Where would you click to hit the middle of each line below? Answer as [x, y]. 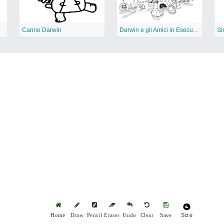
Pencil [94, 215]
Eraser [112, 215]
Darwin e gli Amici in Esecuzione [196, 30]
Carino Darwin [42, 30]
